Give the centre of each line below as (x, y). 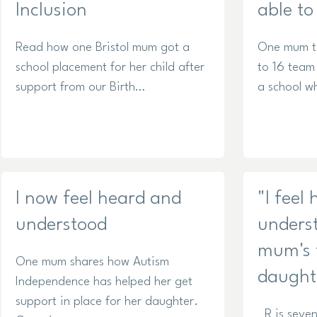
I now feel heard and (98, 199)
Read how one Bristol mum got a (103, 48)
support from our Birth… (80, 88)
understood (61, 225)
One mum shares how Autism (92, 263)
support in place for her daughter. (110, 302)
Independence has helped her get (104, 282)
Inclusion (51, 11)
